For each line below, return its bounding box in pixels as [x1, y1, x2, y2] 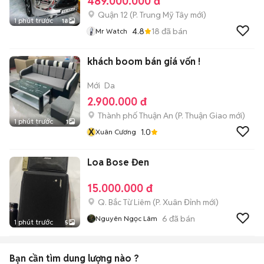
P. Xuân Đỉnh [156, 197, 201, 207]
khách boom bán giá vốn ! [87, 55, 200, 68]
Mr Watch [95, 27, 127, 35]
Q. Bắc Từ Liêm [98, 197, 151, 207]
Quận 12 [98, 9, 128, 20]
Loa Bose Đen [87, 156, 149, 169]
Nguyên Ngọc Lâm [95, 214, 157, 223]
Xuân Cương [95, 127, 136, 136]
